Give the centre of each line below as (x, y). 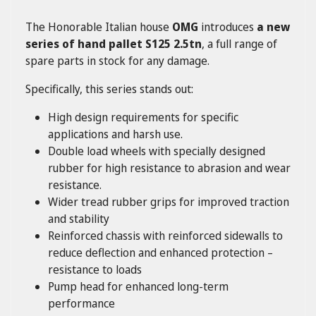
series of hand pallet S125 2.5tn (114, 43)
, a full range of (239, 43)
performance (81, 303)
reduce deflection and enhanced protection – (160, 252)
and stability (79, 218)
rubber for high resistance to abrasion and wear (169, 168)
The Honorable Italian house (99, 26)
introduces (226, 26)
